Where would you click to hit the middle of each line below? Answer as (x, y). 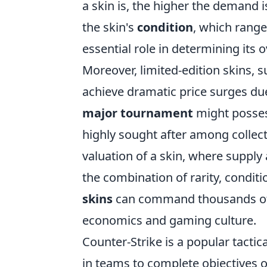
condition (165, 27)
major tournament (138, 113)
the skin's (110, 27)
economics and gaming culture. (169, 220)
